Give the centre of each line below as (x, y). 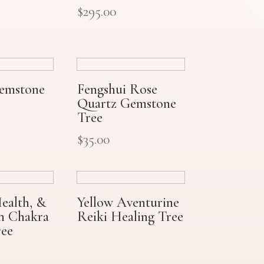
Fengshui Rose (117, 89)
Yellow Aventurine (128, 203)
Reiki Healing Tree (130, 217)
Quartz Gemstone (126, 103)
